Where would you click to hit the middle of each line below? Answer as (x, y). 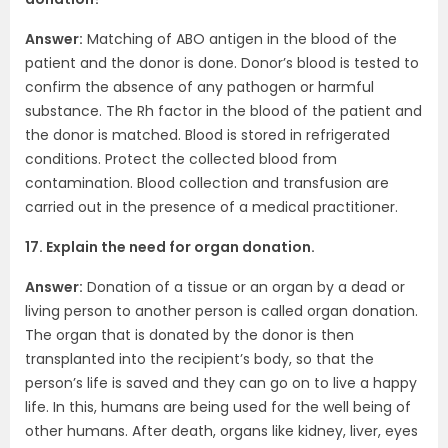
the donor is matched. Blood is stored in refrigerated (207, 135)
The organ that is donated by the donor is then (189, 335)
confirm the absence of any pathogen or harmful (199, 87)
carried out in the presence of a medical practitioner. (211, 207)
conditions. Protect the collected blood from (181, 159)
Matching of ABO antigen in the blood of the (240, 39)
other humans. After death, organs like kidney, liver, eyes (221, 431)
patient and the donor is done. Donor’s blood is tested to (222, 63)
